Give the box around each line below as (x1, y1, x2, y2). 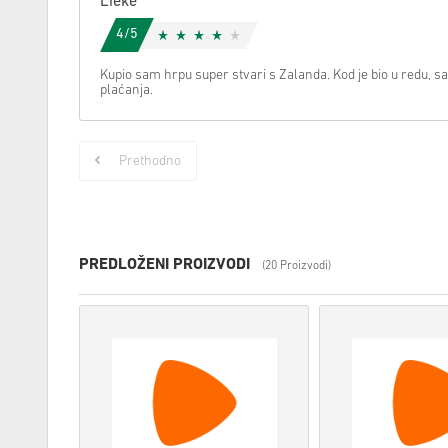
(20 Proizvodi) (262, 260, 331, 272)
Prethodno (119, 154, 181, 169)
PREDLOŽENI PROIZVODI (79, 257, 250, 273)
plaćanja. (100, 83, 153, 98)
